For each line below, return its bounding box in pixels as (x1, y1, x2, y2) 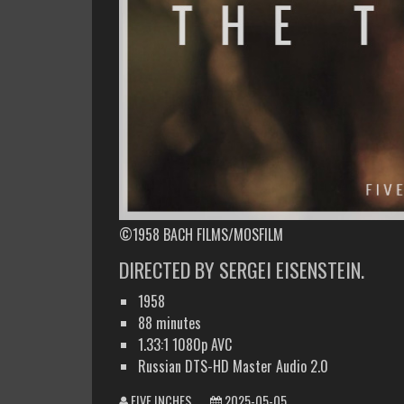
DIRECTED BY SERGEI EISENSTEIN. (119, 254, 364, 285)
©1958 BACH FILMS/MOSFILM (119, 224, 283, 246)
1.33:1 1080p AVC (137, 333, 232, 355)
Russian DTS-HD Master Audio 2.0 (137, 354, 328, 377)
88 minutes (137, 311, 201, 334)
